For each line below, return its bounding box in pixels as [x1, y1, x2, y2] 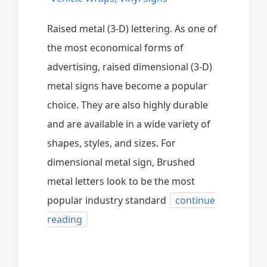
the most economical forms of [47, 41, 184, 54]
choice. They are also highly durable [47, 98, 209, 111]
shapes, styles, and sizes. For [47, 136, 176, 150]
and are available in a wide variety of [47, 117, 211, 131]
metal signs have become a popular [47, 79, 208, 92]
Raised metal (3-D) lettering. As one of [47, 22, 218, 35]
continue [175, 194, 216, 207]
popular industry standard [47, 194, 167, 207]
